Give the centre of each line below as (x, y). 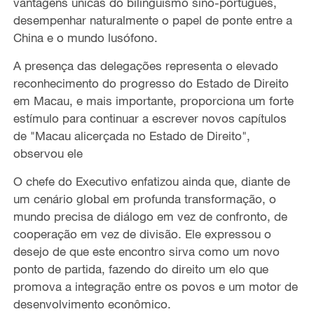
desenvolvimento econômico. (92, 304)
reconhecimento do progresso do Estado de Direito (151, 83)
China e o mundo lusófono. (85, 38)
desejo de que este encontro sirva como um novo (146, 252)
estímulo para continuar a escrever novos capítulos (150, 118)
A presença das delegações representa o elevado (145, 66)
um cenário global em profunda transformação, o (144, 199)
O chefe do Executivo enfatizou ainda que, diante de (151, 182)
